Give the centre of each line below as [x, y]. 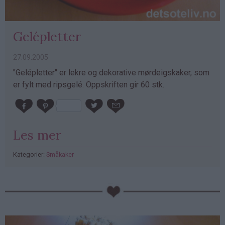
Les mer [37, 135]
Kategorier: [30, 154]
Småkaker [60, 154]
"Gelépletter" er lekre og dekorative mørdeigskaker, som [111, 73]
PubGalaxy [24, 189]
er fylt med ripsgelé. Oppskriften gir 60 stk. [89, 85]
